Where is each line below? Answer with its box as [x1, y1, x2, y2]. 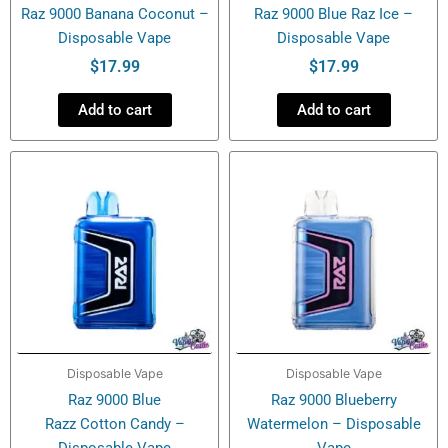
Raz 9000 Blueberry [270, 390, 397, 409]
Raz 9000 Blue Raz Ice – [254, 5, 413, 24]
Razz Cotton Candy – [44, 414, 185, 433]
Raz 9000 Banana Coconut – [20, 5, 209, 24]
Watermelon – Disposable [246, 414, 421, 433]
